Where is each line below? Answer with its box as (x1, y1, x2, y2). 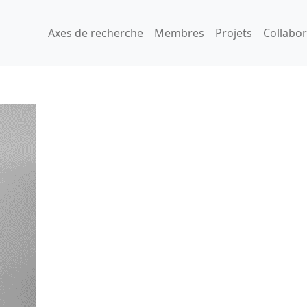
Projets (215, 25, 252, 40)
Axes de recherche (48, 25, 143, 40)
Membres (154, 25, 204, 40)
